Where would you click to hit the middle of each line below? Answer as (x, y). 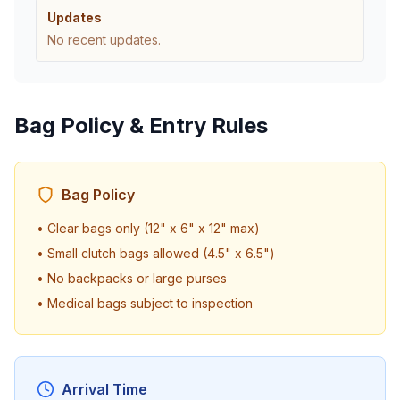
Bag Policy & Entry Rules (141, 125)
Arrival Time (104, 389)
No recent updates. (104, 40)
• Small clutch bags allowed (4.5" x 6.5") (156, 253)
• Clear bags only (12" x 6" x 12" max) (148, 228)
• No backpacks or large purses (132, 278)
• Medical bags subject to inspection (145, 303)
